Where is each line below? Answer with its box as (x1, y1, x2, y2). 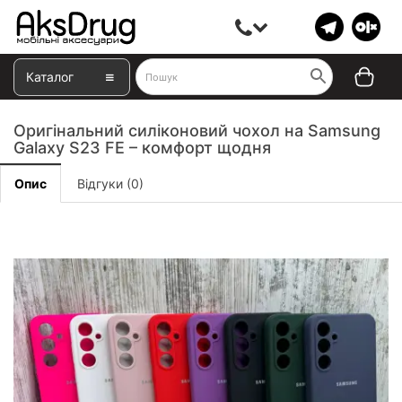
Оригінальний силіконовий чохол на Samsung (13, 121, 380, 140)
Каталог (26, 68, 74, 84)
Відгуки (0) (77, 176, 144, 191)
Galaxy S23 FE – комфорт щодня (13, 138, 271, 157)
